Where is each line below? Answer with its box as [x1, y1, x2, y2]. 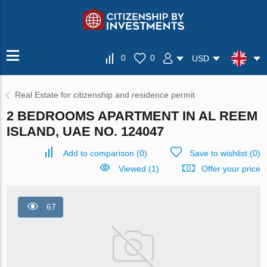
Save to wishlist [189, 148, 247, 158]
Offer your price [201, 164, 260, 173]
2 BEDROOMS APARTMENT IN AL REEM [7, 108, 258, 123]
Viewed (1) [118, 164, 159, 173]
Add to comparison [63, 148, 134, 158]
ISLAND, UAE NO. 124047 [7, 124, 164, 139]
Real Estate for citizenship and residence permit [15, 90, 195, 100]
